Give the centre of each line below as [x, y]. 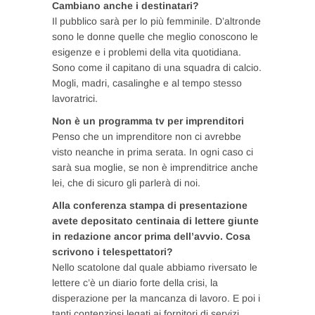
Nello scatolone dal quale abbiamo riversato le [155, 267]
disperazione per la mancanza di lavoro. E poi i [156, 298]
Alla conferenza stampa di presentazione [150, 205]
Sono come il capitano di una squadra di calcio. [157, 67]
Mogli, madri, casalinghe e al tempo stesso [147, 83]
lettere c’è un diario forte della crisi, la [135, 282]
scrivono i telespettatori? [112, 251]
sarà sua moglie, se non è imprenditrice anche [155, 167]
